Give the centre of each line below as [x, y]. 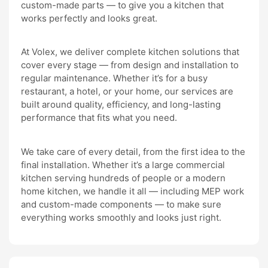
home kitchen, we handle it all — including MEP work [133, 191]
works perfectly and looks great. [89, 18]
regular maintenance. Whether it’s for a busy [114, 78]
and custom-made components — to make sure [121, 204]
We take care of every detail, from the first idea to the [133, 151]
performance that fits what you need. [99, 118]
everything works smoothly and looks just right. [121, 217]
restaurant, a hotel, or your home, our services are [127, 92]
